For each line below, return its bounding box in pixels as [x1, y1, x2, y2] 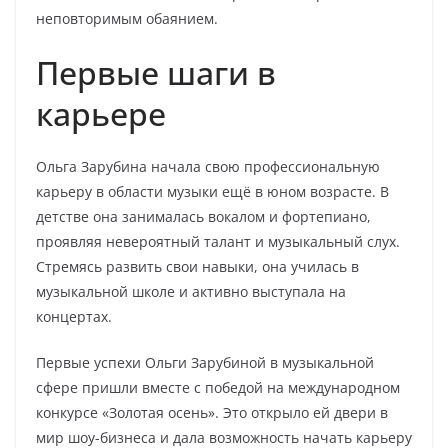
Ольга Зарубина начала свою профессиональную [36, 157, 380, 176]
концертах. [36, 307, 112, 326]
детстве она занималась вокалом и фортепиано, [36, 207, 371, 226]
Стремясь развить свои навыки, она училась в [36, 257, 359, 276]
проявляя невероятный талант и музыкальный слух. [36, 232, 400, 251]
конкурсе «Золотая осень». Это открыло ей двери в [36, 403, 388, 422]
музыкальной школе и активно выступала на [36, 282, 346, 301]
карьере [36, 92, 166, 135]
